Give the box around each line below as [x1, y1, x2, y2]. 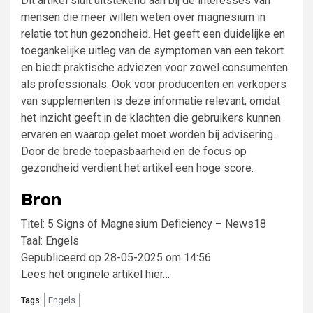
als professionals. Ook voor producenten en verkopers [21, 77, 286, 91]
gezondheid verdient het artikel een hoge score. [21, 161, 254, 175]
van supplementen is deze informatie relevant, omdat [21, 94, 280, 108]
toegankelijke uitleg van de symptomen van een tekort [21, 43, 284, 57]
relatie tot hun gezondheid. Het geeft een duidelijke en [21, 27, 285, 41]
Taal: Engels [21, 233, 79, 247]
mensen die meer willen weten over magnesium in [21, 10, 265, 24]
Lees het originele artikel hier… [21, 267, 170, 281]
